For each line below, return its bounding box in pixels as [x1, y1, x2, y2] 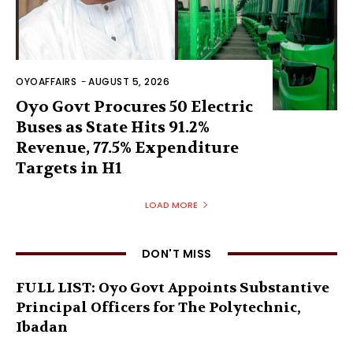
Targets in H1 [16, 158, 122, 179]
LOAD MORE [144, 199, 198, 212]
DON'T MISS [141, 246, 212, 262]
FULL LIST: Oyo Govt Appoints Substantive [16, 279, 329, 298]
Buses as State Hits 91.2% [16, 117, 210, 138]
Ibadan [16, 318, 68, 337]
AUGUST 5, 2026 [88, 75, 169, 89]
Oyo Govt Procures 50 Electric [16, 97, 253, 117]
